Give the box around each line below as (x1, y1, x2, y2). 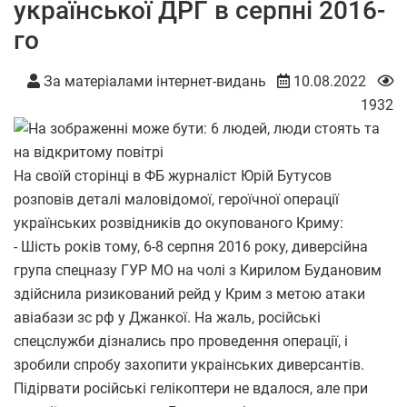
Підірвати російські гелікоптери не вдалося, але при (14, 379, 368, 397)
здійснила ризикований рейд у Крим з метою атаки (14, 284, 365, 303)
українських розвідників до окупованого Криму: (14, 213, 343, 232)
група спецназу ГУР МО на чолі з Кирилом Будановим (14, 261, 382, 279)
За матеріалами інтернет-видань (40, 72, 266, 90)
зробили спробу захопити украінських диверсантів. (14, 355, 364, 373)
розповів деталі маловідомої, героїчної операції (14, 190, 339, 208)
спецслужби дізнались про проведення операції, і (14, 332, 348, 350)
